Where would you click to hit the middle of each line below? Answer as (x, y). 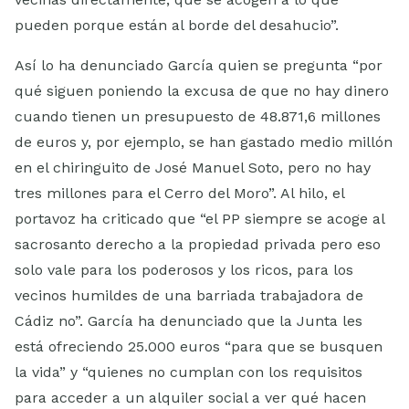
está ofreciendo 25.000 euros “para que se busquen (199, 347)
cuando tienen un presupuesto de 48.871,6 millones (198, 117)
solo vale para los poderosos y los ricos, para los (184, 270)
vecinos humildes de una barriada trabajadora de (189, 296)
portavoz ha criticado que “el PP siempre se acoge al (199, 219)
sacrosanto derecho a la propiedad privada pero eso (198, 245)
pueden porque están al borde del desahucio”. (177, 26)
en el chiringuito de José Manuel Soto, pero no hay (193, 168)
